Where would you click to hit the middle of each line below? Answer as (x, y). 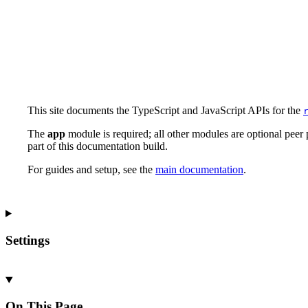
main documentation (199, 169)
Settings (27, 240)
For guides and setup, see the (91, 169)
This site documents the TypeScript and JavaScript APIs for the (165, 110)
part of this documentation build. (98, 146)
